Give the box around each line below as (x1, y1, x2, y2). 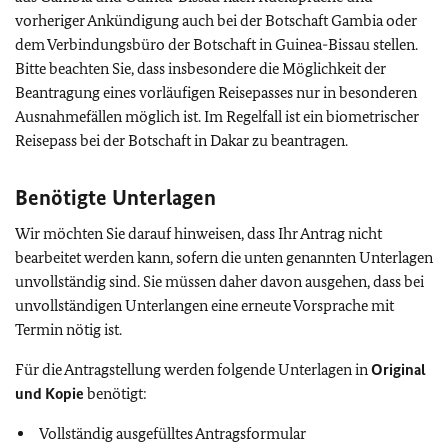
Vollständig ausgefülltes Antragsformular (39, 424, 306, 443)
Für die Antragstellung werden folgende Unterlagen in (15, 360, 371, 379)
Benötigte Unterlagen (15, 184, 216, 211)
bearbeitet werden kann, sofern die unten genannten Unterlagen (15, 248, 433, 267)
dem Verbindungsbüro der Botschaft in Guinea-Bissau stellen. (15, 35, 418, 54)
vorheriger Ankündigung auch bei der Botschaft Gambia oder (15, 11, 417, 30)
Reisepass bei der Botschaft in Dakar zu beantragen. (15, 131, 348, 150)
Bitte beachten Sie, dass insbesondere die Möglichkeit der (15, 59, 386, 78)
